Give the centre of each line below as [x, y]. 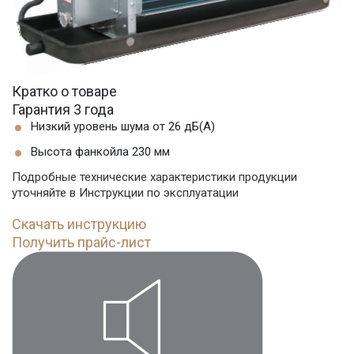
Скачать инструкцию [79, 224]
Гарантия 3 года [63, 109]
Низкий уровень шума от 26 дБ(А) [123, 126]
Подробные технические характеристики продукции [154, 177]
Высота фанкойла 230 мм [100, 152]
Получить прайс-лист [81, 242]
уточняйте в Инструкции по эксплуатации [125, 193]
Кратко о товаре [64, 91]
